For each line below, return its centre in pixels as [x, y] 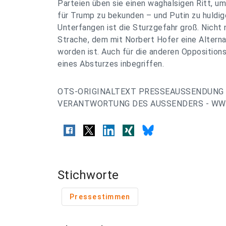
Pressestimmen [100, 197]
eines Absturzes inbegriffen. [111, 64]
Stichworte [88, 175]
